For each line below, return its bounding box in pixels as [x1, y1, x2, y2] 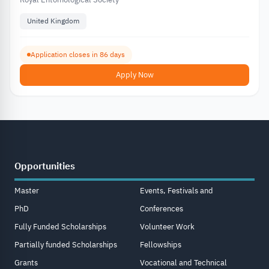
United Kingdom [27, 16, 79, 27]
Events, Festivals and [140, 184, 213, 196]
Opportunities [14, 159, 75, 174]
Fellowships [140, 238, 181, 250]
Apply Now [115, 68, 154, 80]
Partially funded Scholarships [14, 238, 117, 250]
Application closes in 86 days [31, 49, 125, 60]
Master [14, 184, 39, 196]
